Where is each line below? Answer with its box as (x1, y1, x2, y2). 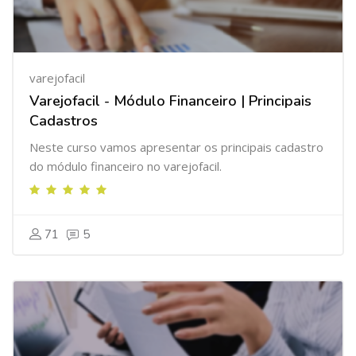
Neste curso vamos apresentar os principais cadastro (29, 139, 323, 155)
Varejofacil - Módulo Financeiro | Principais (29, 91, 311, 110)
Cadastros (29, 111, 98, 130)
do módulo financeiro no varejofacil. (29, 158, 222, 174)
